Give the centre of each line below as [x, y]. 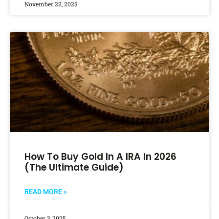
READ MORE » [46, 192]
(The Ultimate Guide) [74, 168]
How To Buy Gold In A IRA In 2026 [100, 157]
